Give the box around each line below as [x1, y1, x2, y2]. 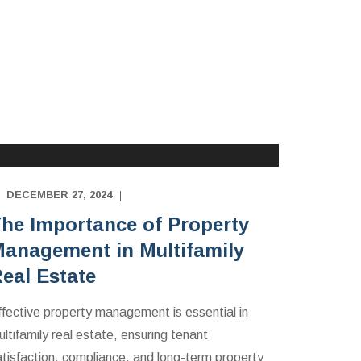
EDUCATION [35, 123, 96, 135]
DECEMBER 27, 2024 [6, 189, 112, 201]
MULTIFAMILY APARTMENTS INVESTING [35, 101, 236, 112]
